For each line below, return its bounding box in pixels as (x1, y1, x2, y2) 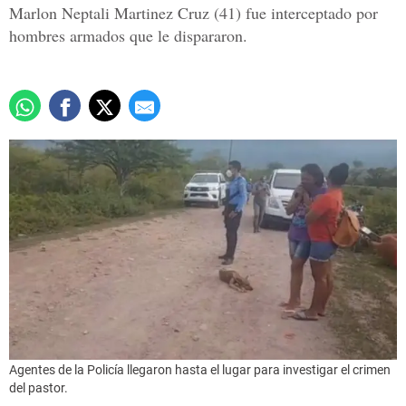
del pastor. (9, 380, 68, 395)
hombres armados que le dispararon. (9, 24, 247, 47)
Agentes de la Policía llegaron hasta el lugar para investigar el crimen (9, 362, 391, 377)
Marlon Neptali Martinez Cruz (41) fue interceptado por (9, 2, 378, 24)
